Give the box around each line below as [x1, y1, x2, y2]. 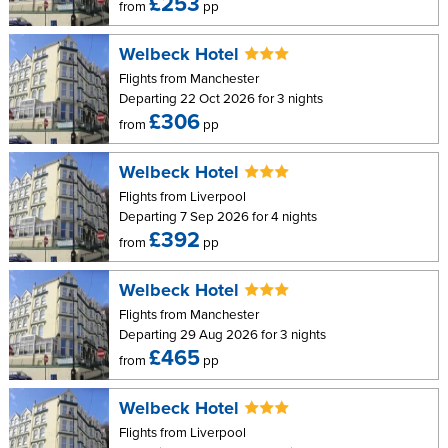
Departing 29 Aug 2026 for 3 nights [119, 327, 327, 344]
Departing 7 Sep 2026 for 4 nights [119, 209, 318, 226]
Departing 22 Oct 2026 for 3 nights [119, 91, 324, 108]
